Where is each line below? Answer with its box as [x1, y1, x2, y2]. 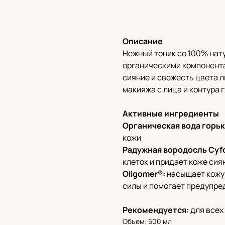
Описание [123, 36, 163, 47]
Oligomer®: [123, 168, 165, 179]
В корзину [138, 4, 173, 14]
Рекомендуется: [123, 204, 189, 215]
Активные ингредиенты [123, 108, 219, 119]
